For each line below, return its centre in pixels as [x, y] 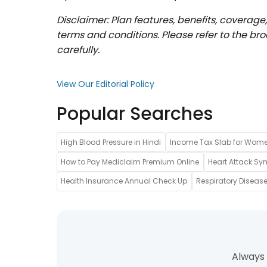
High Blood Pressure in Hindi [111, 142]
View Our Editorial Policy [105, 84]
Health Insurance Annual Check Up [124, 181]
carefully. [78, 50]
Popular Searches [135, 114]
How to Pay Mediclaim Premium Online [130, 162]
